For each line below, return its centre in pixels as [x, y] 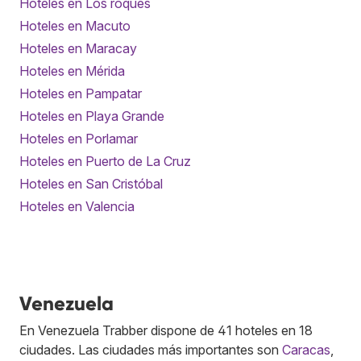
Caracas [306, 349]
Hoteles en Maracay [78, 48]
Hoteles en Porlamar [79, 138]
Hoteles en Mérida [72, 71]
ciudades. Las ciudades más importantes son [151, 349]
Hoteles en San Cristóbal [91, 183]
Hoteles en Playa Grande [92, 116]
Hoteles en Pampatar [81, 93]
